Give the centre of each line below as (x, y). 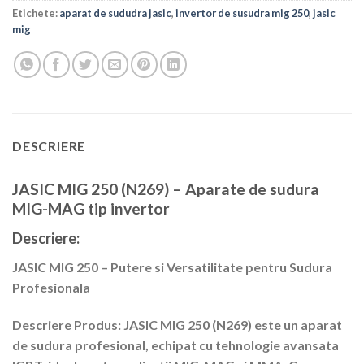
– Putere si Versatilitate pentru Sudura (215, 267)
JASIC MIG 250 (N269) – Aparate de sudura (166, 189)
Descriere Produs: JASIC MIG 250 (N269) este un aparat (177, 324)
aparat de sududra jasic (115, 13)
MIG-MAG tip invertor (91, 209)
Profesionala (51, 288)
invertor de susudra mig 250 (242, 13)
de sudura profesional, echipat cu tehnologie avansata (175, 344)
